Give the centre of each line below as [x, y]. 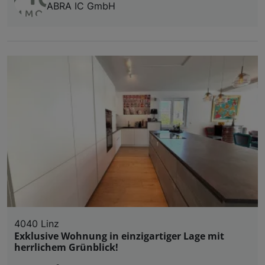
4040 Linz [37, 224]
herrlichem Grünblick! [66, 248]
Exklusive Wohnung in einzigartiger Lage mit [119, 236]
